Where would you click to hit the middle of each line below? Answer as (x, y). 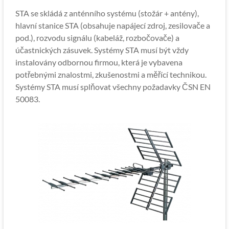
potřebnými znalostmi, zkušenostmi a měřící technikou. (111, 74)
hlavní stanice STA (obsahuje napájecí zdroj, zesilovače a (112, 25)
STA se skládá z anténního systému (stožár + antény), (107, 13)
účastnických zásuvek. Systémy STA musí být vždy (102, 50)
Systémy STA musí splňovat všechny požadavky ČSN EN (113, 87)
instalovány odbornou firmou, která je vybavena (99, 62)
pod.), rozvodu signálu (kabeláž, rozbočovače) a (97, 38)
